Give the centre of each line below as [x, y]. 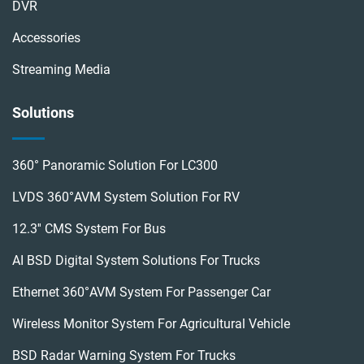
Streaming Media [61, 70]
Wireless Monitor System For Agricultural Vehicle [151, 324]
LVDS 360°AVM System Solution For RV [126, 197]
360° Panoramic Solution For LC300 [115, 166]
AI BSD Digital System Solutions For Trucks [136, 261]
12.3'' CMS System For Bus [89, 229]
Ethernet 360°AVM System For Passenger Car [141, 292]
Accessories [46, 38]
